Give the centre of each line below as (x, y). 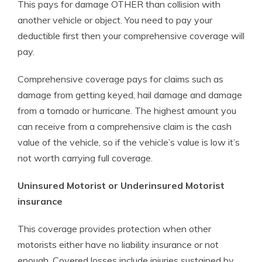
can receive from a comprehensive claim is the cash (125, 126)
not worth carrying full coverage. (85, 158)
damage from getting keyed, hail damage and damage (130, 95)
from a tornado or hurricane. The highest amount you (127, 111)
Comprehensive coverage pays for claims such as (120, 79)
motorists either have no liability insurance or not (118, 244)
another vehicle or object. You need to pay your (115, 20)
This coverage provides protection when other (114, 229)
